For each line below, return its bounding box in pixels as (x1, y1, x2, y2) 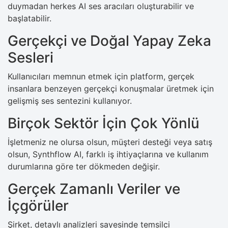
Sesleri (8, 48, 53, 66)
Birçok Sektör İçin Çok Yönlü (8, 114, 199, 132)
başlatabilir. (8, 13, 51, 23)
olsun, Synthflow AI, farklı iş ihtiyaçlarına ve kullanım (8, 149, 209, 159)
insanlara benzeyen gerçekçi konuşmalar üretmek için (8, 83, 214, 94)
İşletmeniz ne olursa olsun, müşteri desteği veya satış (8, 136, 212, 147)
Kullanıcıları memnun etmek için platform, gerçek (8, 71, 194, 81)
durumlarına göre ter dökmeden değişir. (8, 161, 160, 172)
